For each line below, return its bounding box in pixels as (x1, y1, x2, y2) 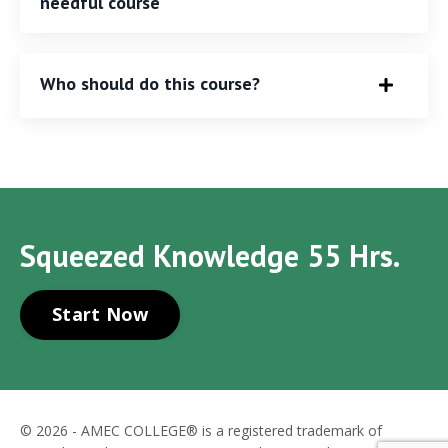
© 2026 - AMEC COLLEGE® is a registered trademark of (20, 420, 382, 440)
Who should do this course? (40, 71, 260, 95)
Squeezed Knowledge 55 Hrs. (20, 235, 400, 275)
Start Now (52, 302, 149, 327)
